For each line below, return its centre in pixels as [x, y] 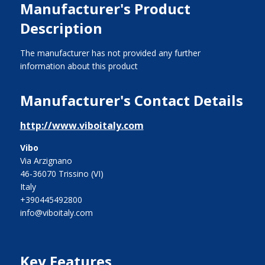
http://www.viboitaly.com [82, 125]
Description [61, 28]
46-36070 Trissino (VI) [62, 174]
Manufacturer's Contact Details [131, 100]
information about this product [79, 66]
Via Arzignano [46, 161]
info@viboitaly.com [56, 213]
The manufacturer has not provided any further [110, 53]
